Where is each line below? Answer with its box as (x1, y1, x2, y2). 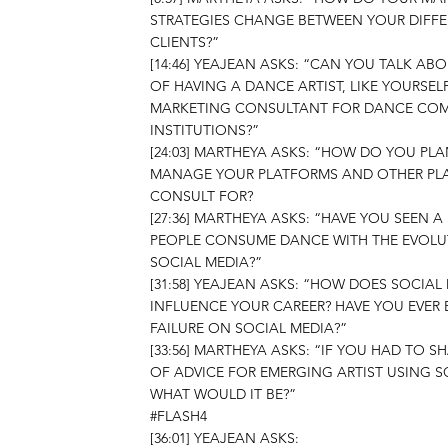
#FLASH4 (150, 407, 207, 425)
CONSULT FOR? (150, 187, 253, 205)
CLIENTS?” (150, 33, 219, 51)
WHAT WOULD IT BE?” (150, 385, 296, 403)
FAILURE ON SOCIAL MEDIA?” (150, 319, 347, 337)
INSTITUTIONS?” (150, 121, 259, 139)
